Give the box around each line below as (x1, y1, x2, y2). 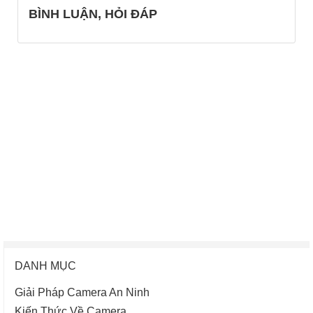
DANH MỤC (15, 258, 76, 272)
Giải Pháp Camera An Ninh (15, 284, 150, 298)
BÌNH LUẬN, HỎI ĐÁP (29, 5, 157, 21)
